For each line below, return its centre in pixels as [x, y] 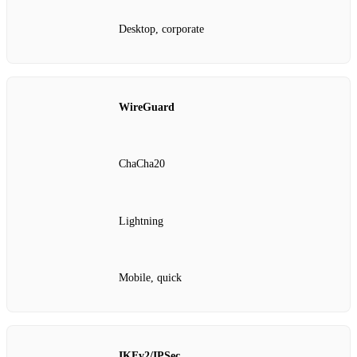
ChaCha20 [142, 164]
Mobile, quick [150, 278]
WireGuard [147, 107]
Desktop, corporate [161, 29]
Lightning [141, 221]
